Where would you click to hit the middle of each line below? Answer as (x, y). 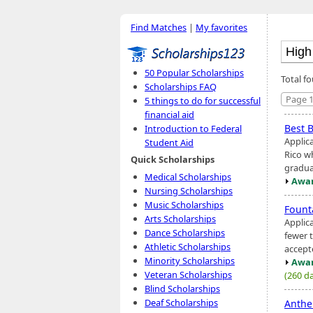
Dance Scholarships (185, 233)
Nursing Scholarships (189, 191)
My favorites (221, 27)
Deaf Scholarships (181, 303)
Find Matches (159, 27)
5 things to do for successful (203, 101)
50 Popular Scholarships (194, 73)
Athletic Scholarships (188, 247)
